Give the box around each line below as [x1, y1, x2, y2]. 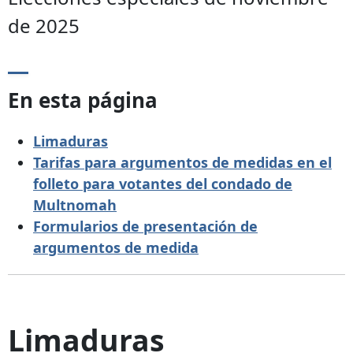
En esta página [8, 86, 158, 115]
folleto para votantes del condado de [33, 173, 292, 193]
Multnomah [33, 195, 117, 214]
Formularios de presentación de [33, 216, 258, 236]
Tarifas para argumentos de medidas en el [33, 152, 332, 172]
